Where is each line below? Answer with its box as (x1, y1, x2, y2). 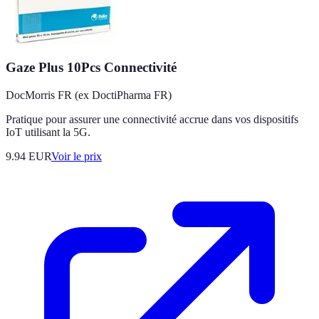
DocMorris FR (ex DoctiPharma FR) (6, 89, 172, 102)
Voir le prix (51, 150, 102, 163)
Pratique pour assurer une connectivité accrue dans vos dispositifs (6, 113, 298, 126)
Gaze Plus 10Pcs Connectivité (6, 60, 177, 75)
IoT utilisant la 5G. (6, 126, 90, 139)
